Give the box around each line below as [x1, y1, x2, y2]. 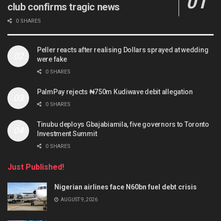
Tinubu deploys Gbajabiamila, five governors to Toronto [37, 120, 209, 129]
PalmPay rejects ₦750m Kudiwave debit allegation [37, 88, 193, 96]
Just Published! [7, 162, 64, 172]
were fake [37, 55, 67, 64]
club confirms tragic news [7, 1, 120, 13]
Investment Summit [37, 130, 97, 138]
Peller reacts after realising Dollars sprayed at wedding [37, 46, 209, 54]
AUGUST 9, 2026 [60, 197, 98, 203]
